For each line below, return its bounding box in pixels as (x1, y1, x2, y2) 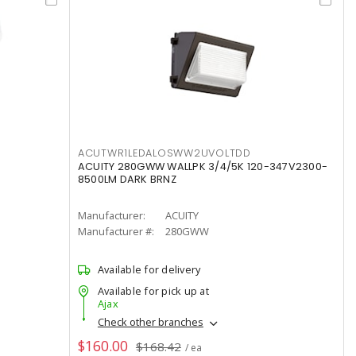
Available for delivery (97, 262, 201, 277)
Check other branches (97, 315, 203, 330)
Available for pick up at (97, 284, 209, 298)
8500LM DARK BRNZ (77, 172, 176, 186)
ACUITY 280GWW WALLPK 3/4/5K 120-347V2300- (77, 160, 328, 173)
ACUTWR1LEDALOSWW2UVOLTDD (77, 146, 251, 160)
